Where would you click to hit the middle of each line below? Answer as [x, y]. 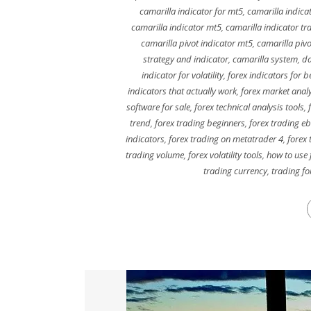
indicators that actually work [182, 91]
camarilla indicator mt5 [176, 27]
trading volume [154, 155]
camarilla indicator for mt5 [191, 11]
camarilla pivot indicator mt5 [196, 43]
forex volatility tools [225, 155]
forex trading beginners [200, 123]
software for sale [158, 107]
